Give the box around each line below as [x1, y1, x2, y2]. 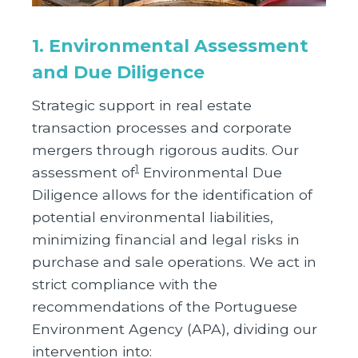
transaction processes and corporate [32, 118, 292, 136]
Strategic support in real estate [32, 96, 252, 113]
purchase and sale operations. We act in [32, 253, 316, 270]
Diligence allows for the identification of [32, 185, 312, 203]
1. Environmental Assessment [32, 34, 308, 57]
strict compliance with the [32, 275, 217, 292]
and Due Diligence [32, 61, 205, 83]
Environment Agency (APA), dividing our [32, 320, 317, 337]
